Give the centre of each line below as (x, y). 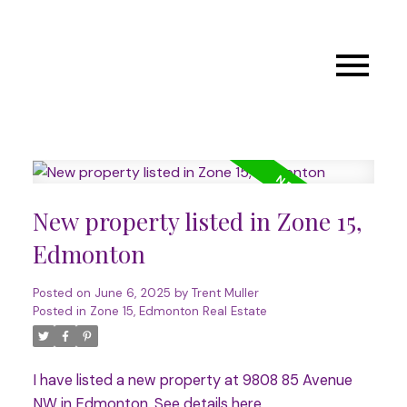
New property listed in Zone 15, (197, 222)
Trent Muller (225, 293)
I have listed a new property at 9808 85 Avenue (192, 381)
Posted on (63, 293)
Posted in (59, 312)
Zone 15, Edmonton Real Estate (178, 312)
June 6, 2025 (132, 293)
